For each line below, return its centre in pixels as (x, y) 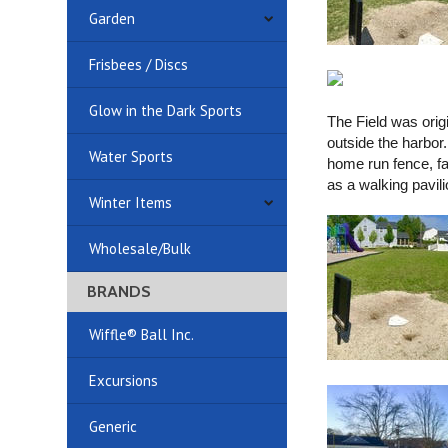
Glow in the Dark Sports (166, 110)
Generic (113, 426)
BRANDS (119, 291)
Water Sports (131, 156)
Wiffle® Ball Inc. (142, 334)
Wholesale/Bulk (140, 248)
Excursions (124, 380)
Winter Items (131, 202)
